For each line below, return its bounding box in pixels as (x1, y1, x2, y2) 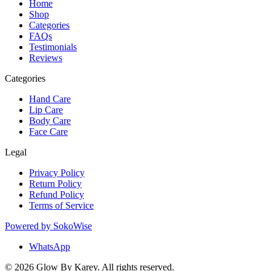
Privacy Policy (29, 167, 85, 178)
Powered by (5, 220, 53, 231)
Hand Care (29, 93, 71, 104)
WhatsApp (29, 241, 70, 252)
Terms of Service (29, 200, 94, 211)
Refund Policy (29, 189, 84, 200)
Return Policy (29, 178, 82, 189)
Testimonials (29, 41, 77, 52)
